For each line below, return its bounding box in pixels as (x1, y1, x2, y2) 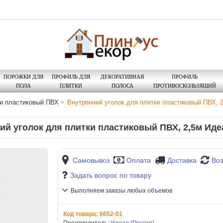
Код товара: (63, 210, 100, 218)
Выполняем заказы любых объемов (71, 187, 172, 195)
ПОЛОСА (111, 82, 133, 89)
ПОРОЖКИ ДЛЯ (3, 73, 43, 80)
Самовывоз (73, 156, 110, 165)
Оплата (126, 156, 151, 165)
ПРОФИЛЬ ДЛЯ (51, 73, 90, 80)
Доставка (167, 156, 197, 165)
